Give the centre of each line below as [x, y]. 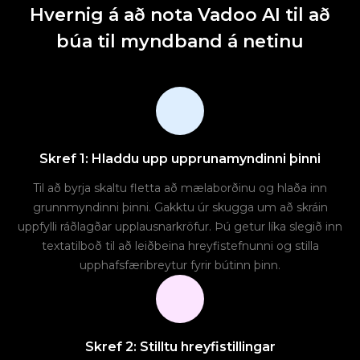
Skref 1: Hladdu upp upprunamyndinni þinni [180, 159]
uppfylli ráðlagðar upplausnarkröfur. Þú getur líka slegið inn [180, 227]
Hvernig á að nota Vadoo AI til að [180, 15]
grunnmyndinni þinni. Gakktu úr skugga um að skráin [180, 208]
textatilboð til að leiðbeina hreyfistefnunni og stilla [180, 246]
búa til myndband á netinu [180, 42]
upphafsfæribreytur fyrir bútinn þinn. [180, 266]
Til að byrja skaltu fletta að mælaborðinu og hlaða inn [180, 188]
